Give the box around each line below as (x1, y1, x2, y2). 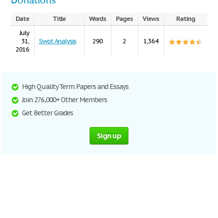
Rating (176, 15, 195, 23)
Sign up (97, 131, 121, 140)
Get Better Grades (22, 109, 73, 117)
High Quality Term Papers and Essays (22, 82, 128, 91)
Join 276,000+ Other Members (22, 95, 107, 104)
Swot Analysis (39, 37, 76, 45)
